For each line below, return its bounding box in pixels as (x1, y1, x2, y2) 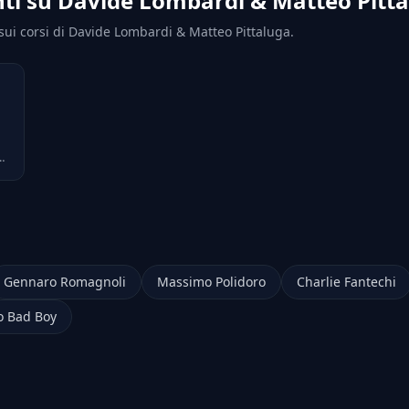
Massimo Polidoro (157, 273, 266, 291)
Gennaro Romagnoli (4, 273, 126, 291)
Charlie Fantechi (297, 273, 396, 291)
